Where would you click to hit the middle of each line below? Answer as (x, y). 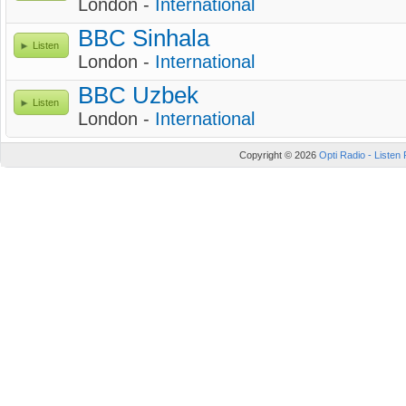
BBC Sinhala (144, 38)
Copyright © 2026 (279, 155)
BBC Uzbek (138, 95)
